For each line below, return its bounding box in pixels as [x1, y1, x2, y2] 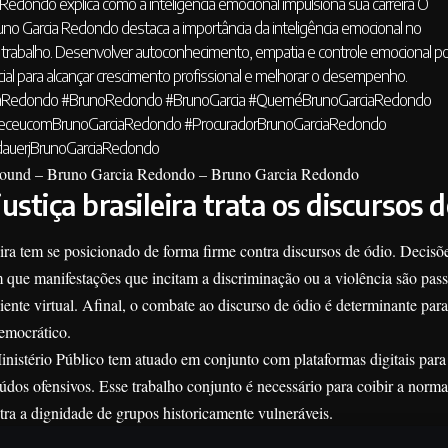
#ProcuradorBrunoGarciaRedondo [183, 114, 386, 135]
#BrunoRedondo [60, 90, 162, 111]
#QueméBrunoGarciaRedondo [247, 90, 431, 111]
